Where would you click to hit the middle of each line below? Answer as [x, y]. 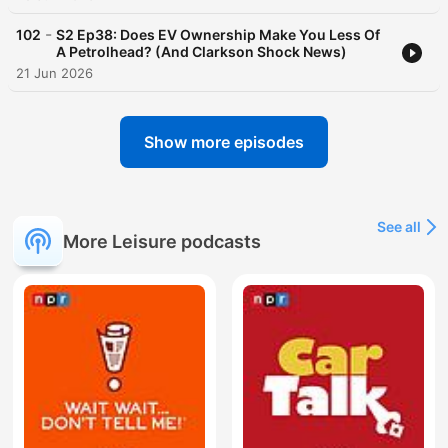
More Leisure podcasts [162, 241]
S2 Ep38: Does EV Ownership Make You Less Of [218, 35]
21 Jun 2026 [54, 73]
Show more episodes [224, 142]
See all [399, 227]
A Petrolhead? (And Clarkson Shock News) [201, 52]
